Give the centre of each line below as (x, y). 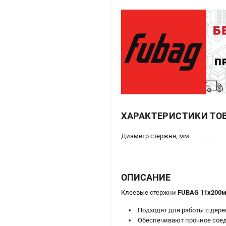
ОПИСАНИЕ (146, 178)
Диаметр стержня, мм (155, 136)
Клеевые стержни (149, 193)
